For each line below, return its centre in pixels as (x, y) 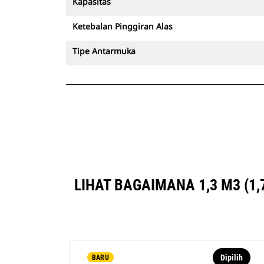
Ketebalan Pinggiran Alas (123, 26)
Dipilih (231, 258)
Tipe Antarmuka (104, 51)
